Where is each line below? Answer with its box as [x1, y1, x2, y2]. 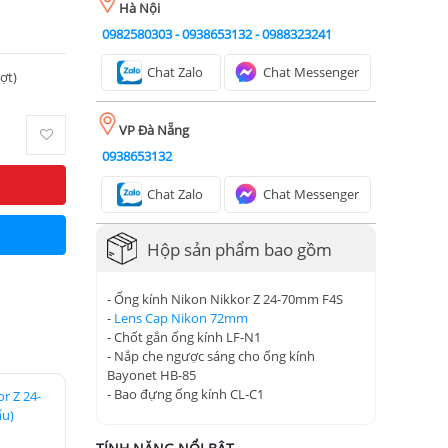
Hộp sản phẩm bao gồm [147, 237, 332, 261]
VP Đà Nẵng [119, 121, 189, 139]
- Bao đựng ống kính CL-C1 [107, 384, 264, 403]
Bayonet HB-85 [107, 365, 199, 384]
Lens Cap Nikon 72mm [114, 308, 248, 327]
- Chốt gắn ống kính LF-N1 [107, 327, 261, 346]
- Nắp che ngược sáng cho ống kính [107, 346, 315, 365]
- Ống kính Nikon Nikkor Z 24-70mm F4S [107, 289, 343, 308]
